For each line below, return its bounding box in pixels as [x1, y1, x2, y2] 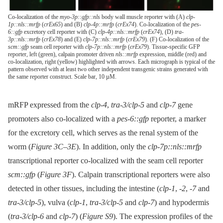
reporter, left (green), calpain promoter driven [8, 51, 115, 58]
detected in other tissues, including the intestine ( [8, 184, 159, 193]
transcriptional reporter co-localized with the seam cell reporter [8, 156, 203, 165]
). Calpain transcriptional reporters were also [72, 170, 210, 179]
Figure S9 [82, 212, 113, 221]
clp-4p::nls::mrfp [98, 28, 139, 36]
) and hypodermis [154, 198, 209, 207]
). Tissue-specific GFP [147, 43, 200, 51]
